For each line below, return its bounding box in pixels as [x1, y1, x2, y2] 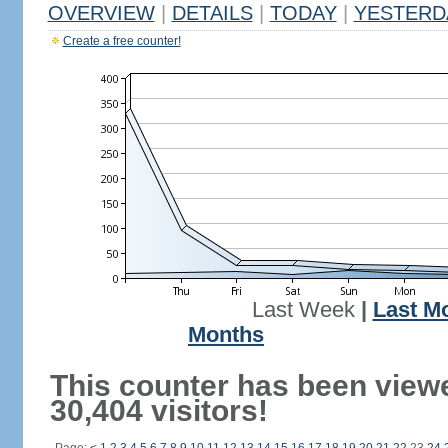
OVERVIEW [47, 2, 155, 24]
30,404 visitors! [49, 394, 268, 427]
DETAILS [171, 2, 253, 24]
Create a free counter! [62, 34, 181, 48]
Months [188, 323, 264, 347]
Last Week [251, 298, 355, 322]
